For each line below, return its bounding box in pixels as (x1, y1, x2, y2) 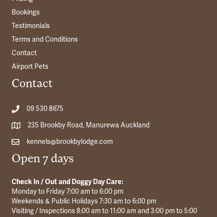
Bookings (12, 8, 40, 17)
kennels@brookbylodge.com (27, 138, 113, 146)
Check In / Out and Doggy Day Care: (12, 178, 124, 186)
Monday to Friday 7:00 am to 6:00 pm (12, 187, 124, 196)
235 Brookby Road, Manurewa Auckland (28, 121, 150, 130)
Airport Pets (12, 62, 48, 71)
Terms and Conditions (12, 35, 78, 44)
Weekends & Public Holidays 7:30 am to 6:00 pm (12, 197, 156, 206)
